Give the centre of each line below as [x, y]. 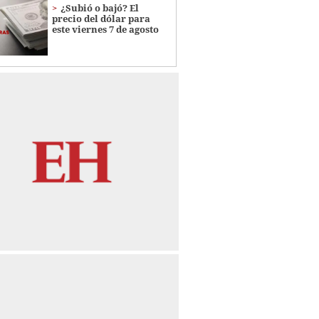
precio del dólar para [101, 19]
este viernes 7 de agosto [105, 30]
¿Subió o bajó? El [99, 8]
